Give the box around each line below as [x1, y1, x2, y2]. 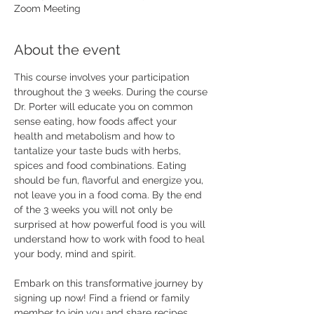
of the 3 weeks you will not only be [14, 203, 175, 215]
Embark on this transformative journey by [14, 277, 206, 289]
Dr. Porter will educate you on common [14, 100, 196, 112]
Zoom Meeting [14, 2, 81, 14]
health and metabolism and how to [14, 130, 177, 142]
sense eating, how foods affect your [14, 115, 179, 127]
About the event [14, 41, 121, 58]
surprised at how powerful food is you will [14, 218, 208, 230]
